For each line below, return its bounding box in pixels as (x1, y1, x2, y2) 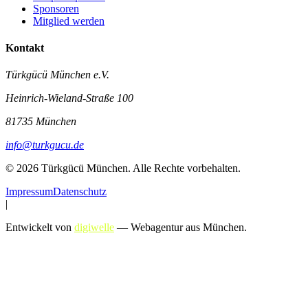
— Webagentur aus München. (117, 221, 247, 234)
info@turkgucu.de (5, 139, 84, 151)
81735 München (5, 115, 76, 128)
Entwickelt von (5, 221, 71, 234)
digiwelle (74, 221, 114, 234)
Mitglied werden (33, 14, 104, 27)
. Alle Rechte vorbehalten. (128, 162, 241, 175)
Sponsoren (33, 2, 79, 14)
